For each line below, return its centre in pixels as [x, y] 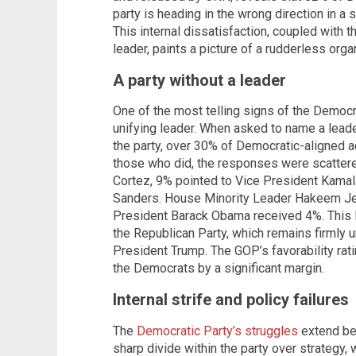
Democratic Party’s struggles [217, 331]
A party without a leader [199, 80]
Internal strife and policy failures [231, 300]
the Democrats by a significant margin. [219, 269]
